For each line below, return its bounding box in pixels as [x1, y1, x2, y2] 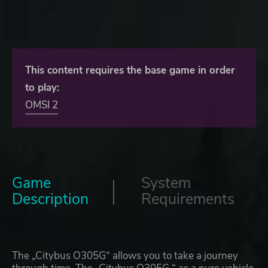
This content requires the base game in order [25, 63, 235, 78]
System [141, 173, 191, 194]
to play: [25, 81, 59, 95]
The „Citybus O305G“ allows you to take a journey [12, 249, 238, 263]
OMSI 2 [25, 98, 58, 112]
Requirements [141, 189, 234, 210]
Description [12, 189, 89, 210]
